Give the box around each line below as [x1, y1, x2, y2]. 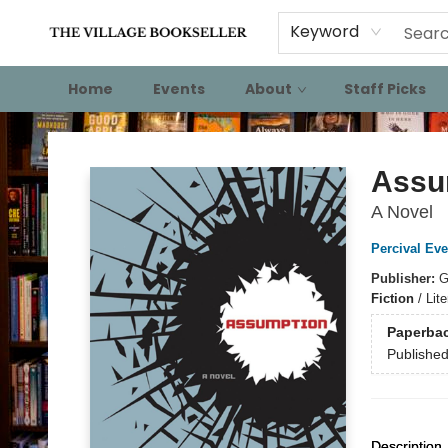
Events [153, 79, 205, 99]
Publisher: [370, 271, 439, 286]
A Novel [370, 202, 433, 222]
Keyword [290, 20, 359, 43]
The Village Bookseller [15, 123, 156, 139]
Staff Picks [344, 79, 426, 99]
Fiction [370, 291, 414, 306]
